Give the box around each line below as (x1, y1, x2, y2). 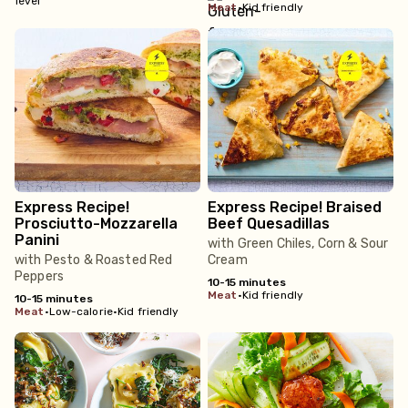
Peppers (15, 269, 64, 284)
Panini (15, 231, 59, 249)
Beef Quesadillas (208, 215, 330, 232)
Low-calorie (48, 305, 113, 318)
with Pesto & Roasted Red (15, 252, 173, 268)
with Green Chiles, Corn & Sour (208, 236, 389, 251)
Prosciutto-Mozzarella (15, 215, 178, 232)
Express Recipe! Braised (208, 199, 382, 216)
